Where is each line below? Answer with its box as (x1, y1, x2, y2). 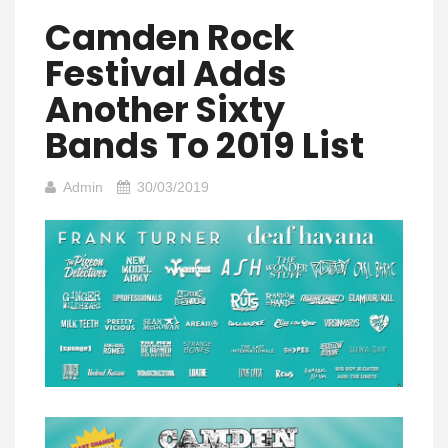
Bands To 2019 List (45, 121, 364, 170)
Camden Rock (45, 13, 295, 62)
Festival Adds (45, 49, 287, 98)
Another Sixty (45, 85, 285, 134)
